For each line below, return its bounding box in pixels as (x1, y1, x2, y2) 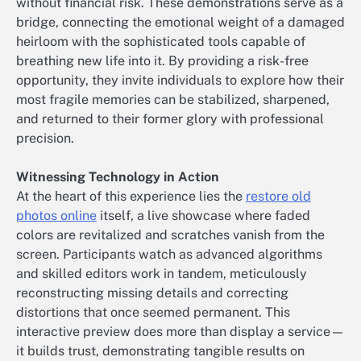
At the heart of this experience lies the (16, 189, 246, 205)
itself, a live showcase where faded (97, 208, 310, 224)
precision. (16, 131, 74, 147)
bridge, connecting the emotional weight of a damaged (16, 15, 345, 31)
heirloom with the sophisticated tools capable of (16, 34, 305, 50)
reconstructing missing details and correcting (16, 285, 288, 301)
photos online (16, 208, 97, 224)
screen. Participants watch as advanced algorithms (16, 247, 322, 263)
